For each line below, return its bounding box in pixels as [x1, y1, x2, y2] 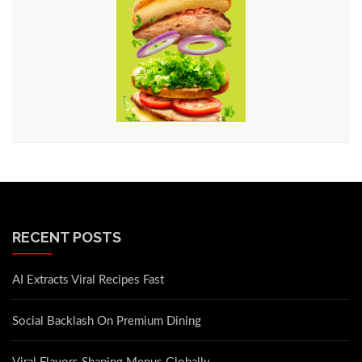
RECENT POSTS [12, 229, 121, 246]
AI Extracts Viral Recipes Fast [12, 274, 164, 287]
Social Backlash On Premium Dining [12, 315, 201, 328]
